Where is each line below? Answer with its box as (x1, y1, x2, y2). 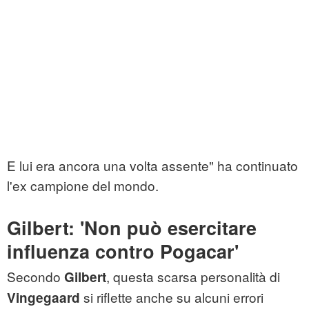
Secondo (7, 267, 64, 286)
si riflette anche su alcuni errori (80, 288, 263, 307)
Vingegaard (7, 288, 80, 308)
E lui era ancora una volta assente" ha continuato (7, 156, 298, 175)
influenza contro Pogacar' (7, 238, 239, 265)
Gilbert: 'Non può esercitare (7, 215, 257, 241)
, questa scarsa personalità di (106, 267, 280, 286)
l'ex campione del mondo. (7, 176, 159, 195)
